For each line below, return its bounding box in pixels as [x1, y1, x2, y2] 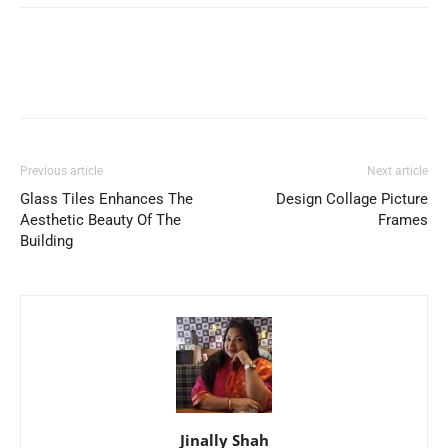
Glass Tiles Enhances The [20, 190, 193, 209]
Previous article [20, 164, 103, 179]
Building [20, 232, 73, 251]
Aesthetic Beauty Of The [20, 211, 181, 230]
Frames [378, 211, 428, 230]
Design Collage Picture [276, 190, 428, 209]
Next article [367, 164, 428, 179]
